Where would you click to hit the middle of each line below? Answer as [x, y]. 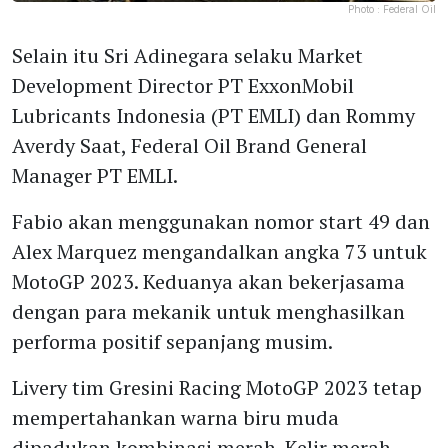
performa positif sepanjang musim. [172, 341]
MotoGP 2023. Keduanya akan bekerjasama [208, 281]
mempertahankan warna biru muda [175, 417]
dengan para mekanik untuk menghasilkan [208, 311]
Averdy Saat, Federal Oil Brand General [189, 145]
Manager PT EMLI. [95, 175]
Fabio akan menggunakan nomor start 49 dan [221, 221]
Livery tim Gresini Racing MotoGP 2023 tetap [217, 387]
